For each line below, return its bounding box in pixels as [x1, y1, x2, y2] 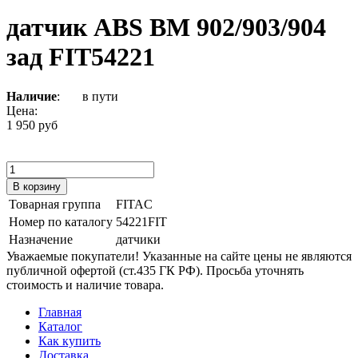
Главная [38, 304, 82, 319]
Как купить [38, 333, 101, 348]
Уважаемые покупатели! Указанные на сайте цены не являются [6, 249, 352, 263]
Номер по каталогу [9, 214, 113, 229]
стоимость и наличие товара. [6, 277, 164, 292]
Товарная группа [9, 197, 101, 211]
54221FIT [116, 214, 167, 229]
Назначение [9, 232, 73, 246]
